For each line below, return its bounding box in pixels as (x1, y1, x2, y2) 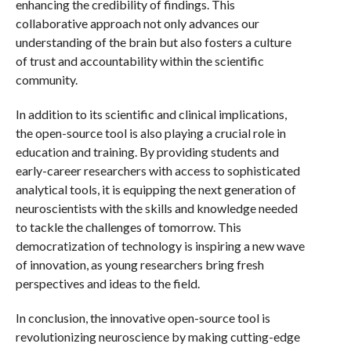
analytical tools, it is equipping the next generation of (15, 182, 296, 197)
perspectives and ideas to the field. (15, 276, 200, 291)
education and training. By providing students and (15, 144, 279, 159)
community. (15, 72, 78, 87)
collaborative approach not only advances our (15, 16, 259, 31)
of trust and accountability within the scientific (15, 53, 264, 68)
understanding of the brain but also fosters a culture (15, 34, 291, 49)
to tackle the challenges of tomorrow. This (15, 219, 241, 234)
